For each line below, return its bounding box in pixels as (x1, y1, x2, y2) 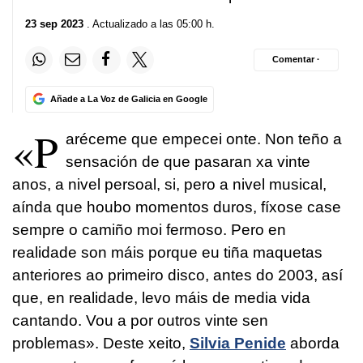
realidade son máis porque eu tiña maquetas (12, 243, 322, 261)
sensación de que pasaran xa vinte (66, 152, 310, 170)
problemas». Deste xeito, (12, 334, 190, 352)
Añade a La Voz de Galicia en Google (49, 93, 207, 104)
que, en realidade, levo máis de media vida (12, 288, 310, 306)
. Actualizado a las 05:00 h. (83, 17, 215, 30)
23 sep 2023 (25, 17, 83, 30)
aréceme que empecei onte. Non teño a (66, 130, 342, 147)
